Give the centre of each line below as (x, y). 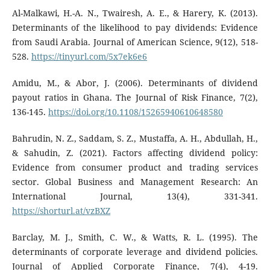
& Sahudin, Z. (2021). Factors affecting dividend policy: (135, 153)
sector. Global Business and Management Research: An (135, 182)
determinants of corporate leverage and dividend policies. (135, 252)
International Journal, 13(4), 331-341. (135, 196)
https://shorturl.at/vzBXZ (61, 211)
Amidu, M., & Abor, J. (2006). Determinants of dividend (135, 83)
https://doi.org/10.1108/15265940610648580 (135, 112)
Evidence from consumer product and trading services (135, 168)
